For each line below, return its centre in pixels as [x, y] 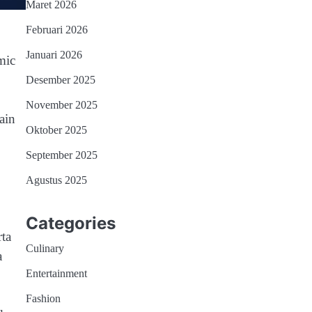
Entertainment [56, 273]
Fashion [43, 298]
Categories [70, 223]
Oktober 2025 [56, 131]
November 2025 [61, 106]
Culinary [45, 248]
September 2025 [61, 156]
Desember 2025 [60, 80]
